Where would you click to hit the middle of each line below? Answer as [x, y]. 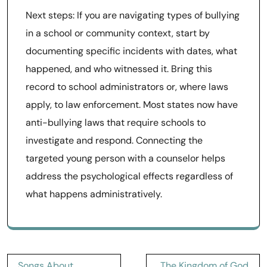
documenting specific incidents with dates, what [131, 51]
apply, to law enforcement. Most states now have [132, 105]
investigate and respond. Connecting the [114, 140]
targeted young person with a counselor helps [125, 158]
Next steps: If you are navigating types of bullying [133, 15]
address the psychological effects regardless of [129, 176]
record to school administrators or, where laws [127, 87]
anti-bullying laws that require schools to [116, 122]
